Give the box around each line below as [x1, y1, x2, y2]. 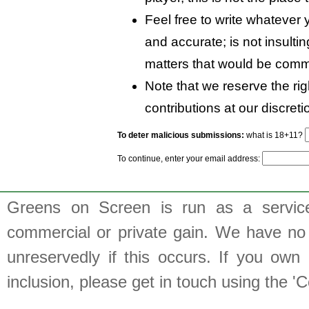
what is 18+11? [244, 130, 305, 140]
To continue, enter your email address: [117, 154, 262, 163]
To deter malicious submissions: [117, 130, 244, 140]
